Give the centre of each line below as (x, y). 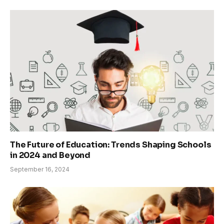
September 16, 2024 (40, 169)
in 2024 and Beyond (50, 155)
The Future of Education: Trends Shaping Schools (111, 145)
